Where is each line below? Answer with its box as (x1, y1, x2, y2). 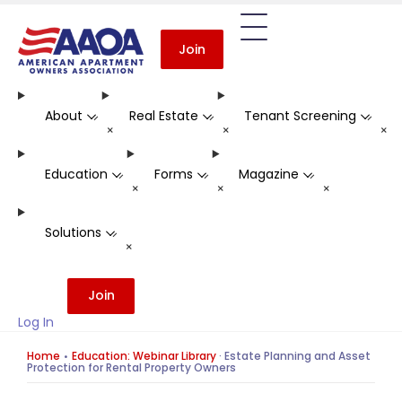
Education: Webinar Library (72, 348, 216, 364)
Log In (18, 313, 54, 332)
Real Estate (128, 106, 198, 125)
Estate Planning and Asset (224, 348, 371, 364)
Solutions (44, 223, 101, 241)
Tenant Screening (244, 106, 357, 125)
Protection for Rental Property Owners (27, 360, 236, 376)
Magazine (239, 164, 300, 183)
